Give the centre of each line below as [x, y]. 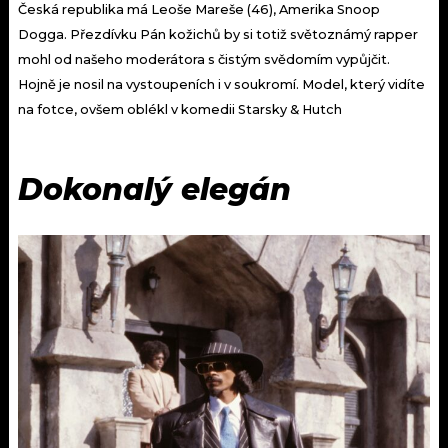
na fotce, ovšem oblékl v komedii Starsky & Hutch [180, 110]
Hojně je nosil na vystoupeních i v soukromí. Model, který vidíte [221, 85]
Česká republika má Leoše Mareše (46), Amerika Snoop [199, 10]
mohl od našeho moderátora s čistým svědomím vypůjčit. [204, 60]
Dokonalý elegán [159, 190]
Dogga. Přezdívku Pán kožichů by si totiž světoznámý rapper [218, 35]
